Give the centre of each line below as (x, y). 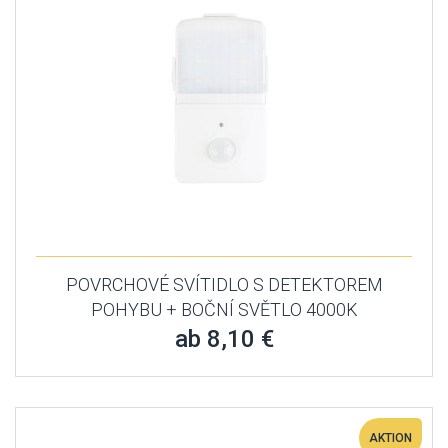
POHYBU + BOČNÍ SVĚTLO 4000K (224, 309)
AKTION (390, 438)
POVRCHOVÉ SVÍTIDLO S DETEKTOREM (224, 284)
